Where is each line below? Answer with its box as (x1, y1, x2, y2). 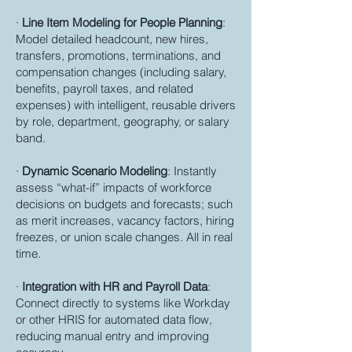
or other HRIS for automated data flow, (16, 312, 212, 327)
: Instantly (167, 163, 217, 178)
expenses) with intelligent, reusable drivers (16, 97, 236, 112)
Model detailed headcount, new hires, (16, 31, 208, 46)
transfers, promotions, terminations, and (16, 48, 221, 63)
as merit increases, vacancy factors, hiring (16, 213, 234, 228)
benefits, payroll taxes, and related (16, 81, 193, 96)
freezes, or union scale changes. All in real (16, 229, 233, 244)
